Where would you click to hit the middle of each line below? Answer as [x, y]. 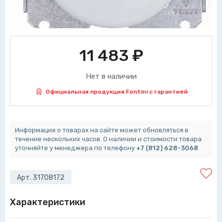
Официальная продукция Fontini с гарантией [116, 92]
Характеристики [48, 202]
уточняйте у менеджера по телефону [76, 148]
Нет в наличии [111, 76]
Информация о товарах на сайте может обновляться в [102, 130]
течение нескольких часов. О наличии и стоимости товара [108, 139]
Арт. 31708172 [41, 178]
